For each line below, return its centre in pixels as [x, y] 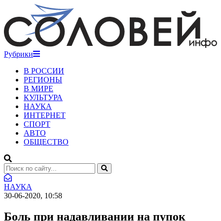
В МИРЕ [38, 88]
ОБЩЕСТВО [46, 142]
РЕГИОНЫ [43, 79]
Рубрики [18, 54]
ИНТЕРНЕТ [45, 115]
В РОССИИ [44, 71]
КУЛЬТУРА [43, 97]
